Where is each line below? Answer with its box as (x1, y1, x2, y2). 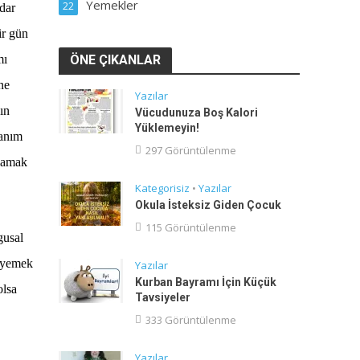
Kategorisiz (134, 181, 190, 195)
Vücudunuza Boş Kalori (134, 106, 258, 119)
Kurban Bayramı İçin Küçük (134, 276, 276, 288)
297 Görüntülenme (145, 143, 236, 157)
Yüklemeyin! (134, 121, 199, 134)
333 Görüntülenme (145, 313, 236, 327)
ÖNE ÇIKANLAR (69, 52, 161, 67)
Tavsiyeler (134, 291, 190, 304)
